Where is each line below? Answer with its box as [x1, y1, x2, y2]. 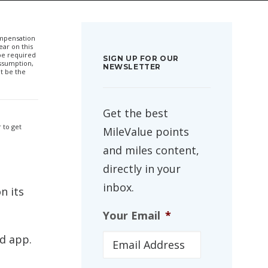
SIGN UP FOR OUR [103, 54, 179, 63]
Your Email [103, 208, 160, 223]
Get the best [103, 106, 168, 120]
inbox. [103, 180, 134, 194]
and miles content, [103, 143, 199, 157]
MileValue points [103, 124, 189, 139]
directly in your [103, 162, 181, 176]
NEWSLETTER [103, 62, 161, 71]
